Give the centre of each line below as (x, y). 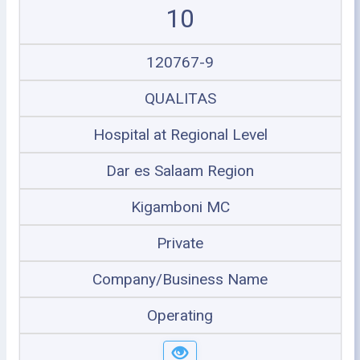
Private (180, 243)
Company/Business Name (180, 279)
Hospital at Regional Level (180, 134)
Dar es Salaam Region (180, 170)
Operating (180, 315)
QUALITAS (180, 98)
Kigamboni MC (180, 207)
